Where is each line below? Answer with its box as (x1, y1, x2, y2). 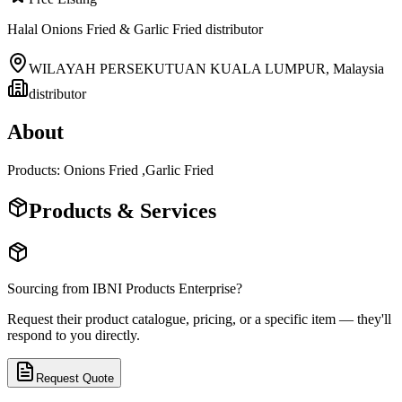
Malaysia (333, 60, 384, 76)
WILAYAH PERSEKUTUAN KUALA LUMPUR (29, 60, 326, 76)
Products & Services (29, 198, 216, 223)
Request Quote (36, 371, 114, 385)
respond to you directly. (7, 327, 140, 343)
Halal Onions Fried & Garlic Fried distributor (7, 21, 263, 37)
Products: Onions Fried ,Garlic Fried (7, 162, 214, 178)
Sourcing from (7, 280, 92, 296)
